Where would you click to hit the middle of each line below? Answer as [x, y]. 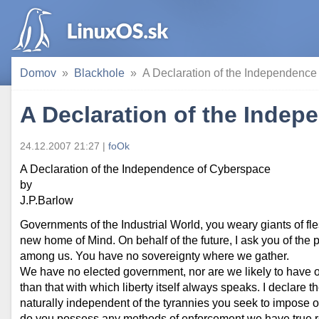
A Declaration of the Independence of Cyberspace [145, 169]
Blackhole [99, 73]
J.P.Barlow [47, 200]
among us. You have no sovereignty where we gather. [155, 256]
